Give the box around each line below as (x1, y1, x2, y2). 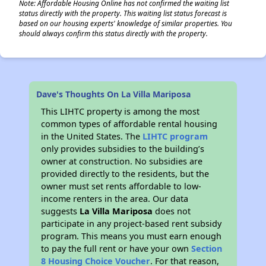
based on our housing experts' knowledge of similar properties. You (19, 18, 232, 28)
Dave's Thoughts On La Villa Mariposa (36, 88, 191, 100)
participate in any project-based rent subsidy (41, 218, 222, 229)
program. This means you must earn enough (41, 230, 222, 242)
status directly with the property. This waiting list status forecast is (19, 8, 227, 18)
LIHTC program (142, 131, 208, 142)
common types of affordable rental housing (41, 118, 218, 129)
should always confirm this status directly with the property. (19, 28, 208, 38)
